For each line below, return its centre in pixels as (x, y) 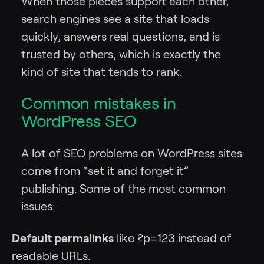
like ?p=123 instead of (173, 238)
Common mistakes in (99, 103)
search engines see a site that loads (115, 19)
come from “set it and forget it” (105, 171)
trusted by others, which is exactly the (121, 54)
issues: (38, 206)
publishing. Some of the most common (123, 188)
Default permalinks (63, 238)
